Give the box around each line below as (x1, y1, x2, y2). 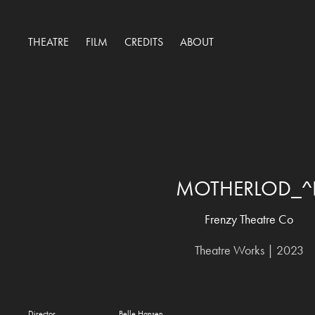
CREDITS (124, 35, 164, 49)
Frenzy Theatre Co (205, 212, 294, 228)
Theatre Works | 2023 (194, 243, 304, 259)
